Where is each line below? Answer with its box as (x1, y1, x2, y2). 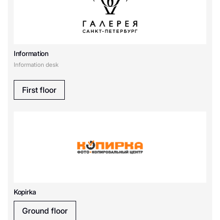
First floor (22, 85, 56, 95)
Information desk (14, 61, 58, 68)
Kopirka (14, 188, 37, 196)
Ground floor (22, 206, 68, 216)
